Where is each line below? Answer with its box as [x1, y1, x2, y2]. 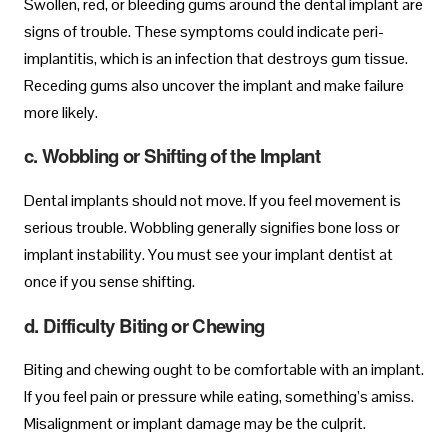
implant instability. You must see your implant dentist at [24, 243, 393, 265]
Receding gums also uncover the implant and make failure [24, 74, 404, 96]
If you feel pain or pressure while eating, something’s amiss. [24, 386, 414, 408]
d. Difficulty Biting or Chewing [24, 311, 265, 339]
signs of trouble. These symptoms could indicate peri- [24, 20, 384, 42]
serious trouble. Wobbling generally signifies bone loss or [24, 216, 400, 238]
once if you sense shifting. [24, 270, 195, 292]
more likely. [24, 101, 98, 123]
